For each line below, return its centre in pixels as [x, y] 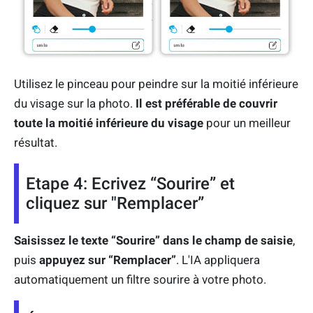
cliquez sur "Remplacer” [115, 204]
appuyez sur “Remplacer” [108, 260]
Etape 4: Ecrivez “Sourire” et [130, 184]
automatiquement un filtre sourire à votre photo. [140, 280]
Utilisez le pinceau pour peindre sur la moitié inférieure [156, 84]
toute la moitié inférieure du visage [109, 123]
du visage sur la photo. [75, 104]
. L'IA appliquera [218, 260]
